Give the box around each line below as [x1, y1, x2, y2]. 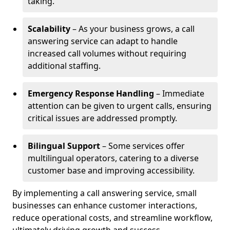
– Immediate [154, 88, 204, 99]
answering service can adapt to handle [28, 35, 178, 47]
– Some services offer [100, 140, 185, 151]
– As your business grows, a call [70, 23, 195, 34]
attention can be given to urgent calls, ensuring [28, 100, 212, 111]
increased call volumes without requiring [28, 48, 186, 59]
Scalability [28, 23, 70, 34]
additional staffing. [28, 60, 101, 71]
